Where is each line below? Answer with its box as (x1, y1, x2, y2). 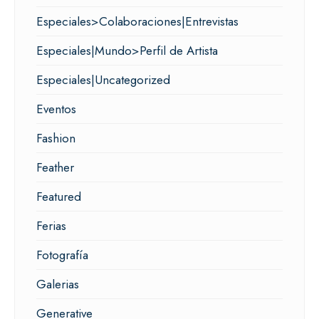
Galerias (36, 275, 79, 293)
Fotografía (36, 246, 88, 263)
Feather (36, 158, 74, 176)
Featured (36, 187, 81, 205)
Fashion (36, 129, 75, 147)
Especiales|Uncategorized (36, 70, 170, 88)
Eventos (36, 100, 76, 117)
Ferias (36, 216, 66, 234)
